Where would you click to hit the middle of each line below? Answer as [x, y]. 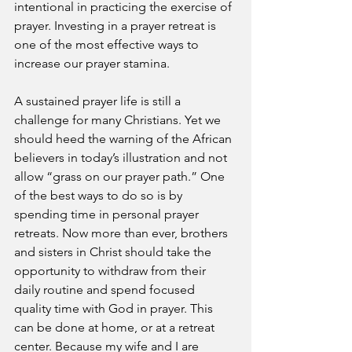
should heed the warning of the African [125, 139]
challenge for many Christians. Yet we [119, 120]
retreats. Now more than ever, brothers [123, 233]
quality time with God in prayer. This [115, 308]
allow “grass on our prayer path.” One [121, 176]
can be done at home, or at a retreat [116, 327]
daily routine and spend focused [106, 290]
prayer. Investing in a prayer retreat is [117, 26]
